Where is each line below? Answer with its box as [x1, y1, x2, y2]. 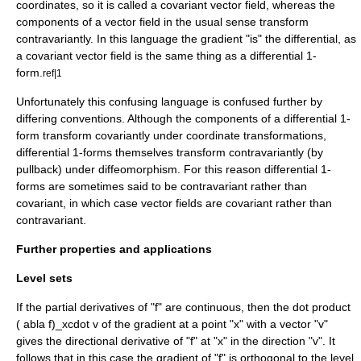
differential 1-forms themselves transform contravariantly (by [16, 146, 323, 160]
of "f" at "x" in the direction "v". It [170, 334, 335, 348]
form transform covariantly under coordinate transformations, [16, 129, 326, 143]
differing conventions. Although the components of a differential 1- [16, 112, 351, 126]
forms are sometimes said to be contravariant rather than [16, 180, 307, 193]
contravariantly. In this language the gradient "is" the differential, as [16, 32, 356, 46]
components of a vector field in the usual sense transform [16, 15, 309, 29]
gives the [16, 334, 65, 348]
